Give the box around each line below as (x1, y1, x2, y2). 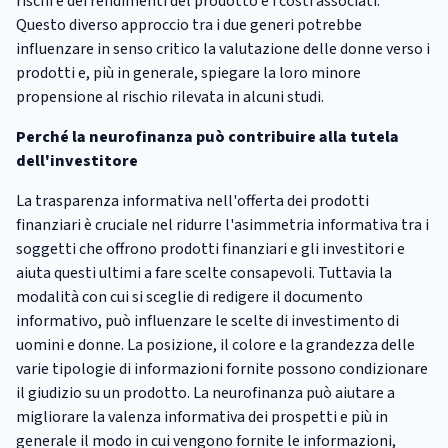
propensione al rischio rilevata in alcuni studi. (16, 85, 324, 108)
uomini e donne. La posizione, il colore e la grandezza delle (16, 333, 415, 356)
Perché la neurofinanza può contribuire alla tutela (16, 125, 399, 148)
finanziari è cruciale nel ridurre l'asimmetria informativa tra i (16, 213, 429, 236)
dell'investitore (16, 149, 138, 172)
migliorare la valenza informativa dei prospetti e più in (16, 405, 388, 428)
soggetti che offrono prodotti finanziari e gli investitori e (16, 237, 405, 260)
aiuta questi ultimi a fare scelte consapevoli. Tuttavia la (16, 261, 392, 284)
